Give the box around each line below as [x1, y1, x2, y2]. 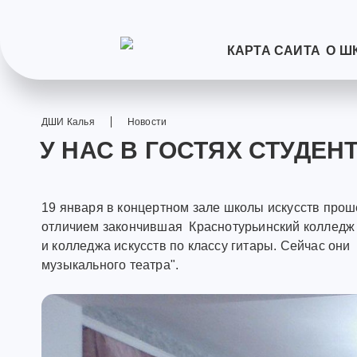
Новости [127, 116, 167, 127]
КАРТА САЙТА [226, 43, 320, 57]
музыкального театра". [41, 258, 179, 272]
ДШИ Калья [41, 116, 95, 127]
